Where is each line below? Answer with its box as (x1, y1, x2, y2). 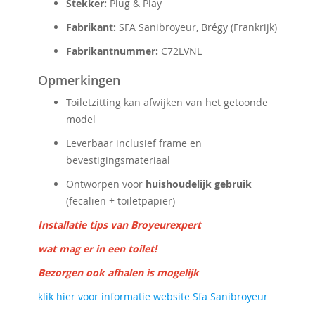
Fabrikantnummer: (66, 44, 158, 58)
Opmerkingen (38, 72, 120, 89)
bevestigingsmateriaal (66, 153, 170, 167)
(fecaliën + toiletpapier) (66, 194, 175, 207)
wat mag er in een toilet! (38, 242, 157, 255)
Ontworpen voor (66, 177, 146, 191)
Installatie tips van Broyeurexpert (38, 218, 201, 231)
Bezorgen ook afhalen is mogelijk (38, 266, 199, 279)
